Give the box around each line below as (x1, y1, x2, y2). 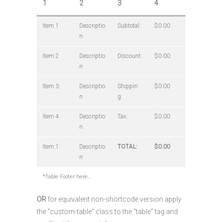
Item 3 (43, 83, 59, 90)
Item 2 (43, 53, 59, 59)
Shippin (117, 83, 138, 90)
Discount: (117, 53, 142, 59)
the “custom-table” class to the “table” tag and (37, 208, 178, 216)
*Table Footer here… (43, 173, 91, 180)
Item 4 (43, 113, 59, 120)
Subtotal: (117, 22, 141, 29)
